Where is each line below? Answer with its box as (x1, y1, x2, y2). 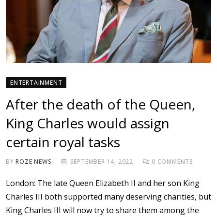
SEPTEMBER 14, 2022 (70, 157, 134, 166)
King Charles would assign (6, 114, 170, 133)
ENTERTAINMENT (10, 78, 62, 87)
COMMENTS (155, 157, 194, 166)
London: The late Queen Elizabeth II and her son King (6, 178, 200, 189)
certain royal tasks (6, 133, 120, 152)
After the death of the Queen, (6, 95, 195, 114)
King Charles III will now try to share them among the (6, 205, 199, 216)
